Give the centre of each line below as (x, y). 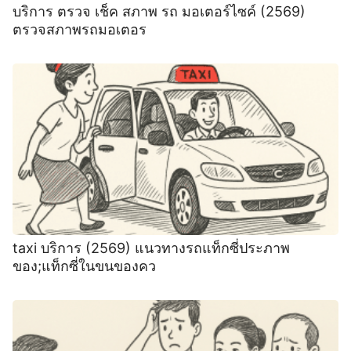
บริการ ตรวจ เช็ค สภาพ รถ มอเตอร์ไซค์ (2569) (159, 12)
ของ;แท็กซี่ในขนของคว (84, 266)
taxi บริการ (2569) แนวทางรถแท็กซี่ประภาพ (151, 248)
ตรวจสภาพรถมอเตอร (80, 30)
